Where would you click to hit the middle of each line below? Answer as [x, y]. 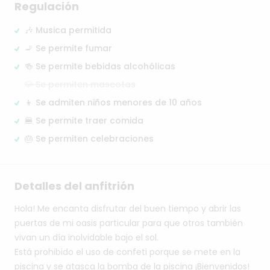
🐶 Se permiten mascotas [80, 85]
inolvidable [90, 238]
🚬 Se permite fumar [68, 49]
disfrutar [109, 209]
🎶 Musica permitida [68, 30]
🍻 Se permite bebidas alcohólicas [100, 67]
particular [120, 223]
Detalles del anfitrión [74, 186]
